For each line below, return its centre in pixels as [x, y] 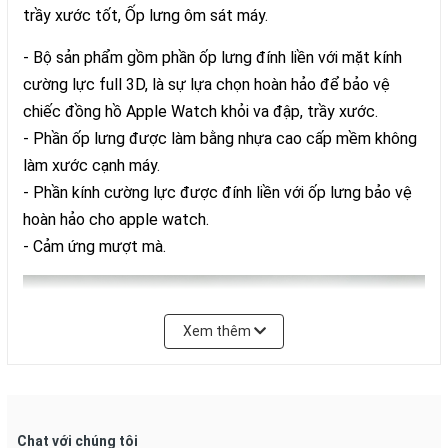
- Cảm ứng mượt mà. [94, 246]
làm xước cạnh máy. [93, 165]
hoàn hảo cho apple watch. [116, 219]
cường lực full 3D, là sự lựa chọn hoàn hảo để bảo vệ [206, 84]
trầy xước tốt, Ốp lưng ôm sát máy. [145, 15]
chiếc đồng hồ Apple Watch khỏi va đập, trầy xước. [200, 111]
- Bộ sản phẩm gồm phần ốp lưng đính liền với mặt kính [212, 57]
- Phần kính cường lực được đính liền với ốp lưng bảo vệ [217, 192]
